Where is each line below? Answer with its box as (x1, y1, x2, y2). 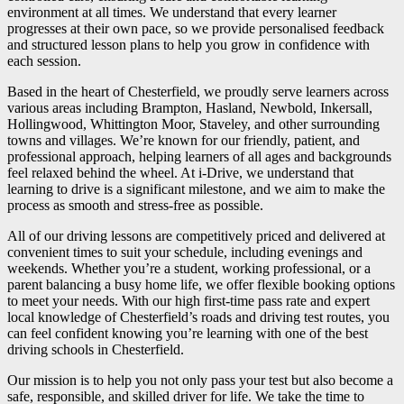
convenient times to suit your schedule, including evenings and (7, 244, 363, 261)
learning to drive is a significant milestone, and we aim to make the (7, 181, 385, 197)
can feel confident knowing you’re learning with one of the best (7, 326, 368, 342)
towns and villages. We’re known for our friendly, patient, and (7, 133, 360, 149)
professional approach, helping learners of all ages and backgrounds (7, 149, 391, 165)
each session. (7, 53, 81, 69)
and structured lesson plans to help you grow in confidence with (7, 37, 370, 53)
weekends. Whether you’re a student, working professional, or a (7, 261, 371, 277)
